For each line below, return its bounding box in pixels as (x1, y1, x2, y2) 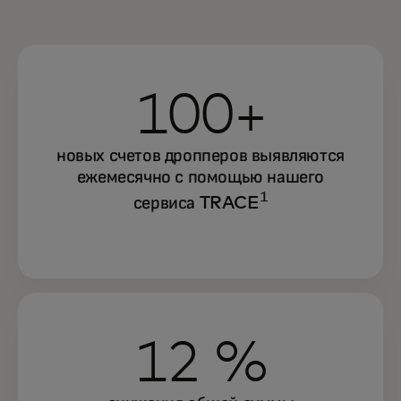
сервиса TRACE (132, 193, 260, 212)
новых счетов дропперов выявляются (56, 147, 345, 165)
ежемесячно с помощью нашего (76, 168, 325, 186)
